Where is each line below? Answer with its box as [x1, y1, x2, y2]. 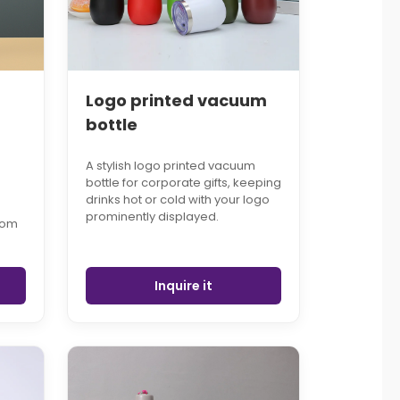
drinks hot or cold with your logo [85, 191, 270, 209]
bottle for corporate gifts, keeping [85, 174, 281, 192]
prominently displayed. [85, 208, 219, 226]
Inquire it [154, 277, 212, 296]
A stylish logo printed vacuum [85, 157, 255, 175]
